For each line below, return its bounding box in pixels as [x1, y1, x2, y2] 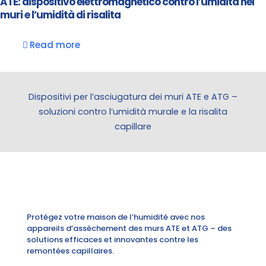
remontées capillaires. [27, 245, 114, 256]
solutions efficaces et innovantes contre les [27, 234, 198, 245]
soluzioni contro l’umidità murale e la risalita [39, 106, 227, 118]
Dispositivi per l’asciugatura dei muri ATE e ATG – [28, 91, 237, 103]
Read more [30, 39, 80, 51]
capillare [115, 121, 151, 132]
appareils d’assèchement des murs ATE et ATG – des [27, 223, 232, 234]
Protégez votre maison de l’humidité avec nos [27, 211, 205, 223]
